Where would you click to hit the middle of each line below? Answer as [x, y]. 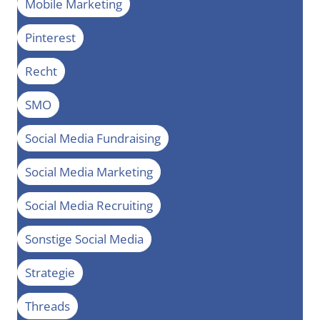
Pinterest [50, 38]
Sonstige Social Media [84, 239]
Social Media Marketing [89, 172]
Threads [47, 306]
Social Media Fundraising [93, 139]
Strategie [50, 273]
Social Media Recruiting [89, 206]
